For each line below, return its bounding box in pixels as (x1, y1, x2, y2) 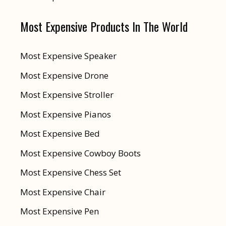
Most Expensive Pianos (20, 108, 111, 120)
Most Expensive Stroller (20, 89, 114, 101)
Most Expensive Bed (20, 128, 100, 140)
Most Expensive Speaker (20, 50, 117, 62)
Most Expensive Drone (20, 69, 108, 81)
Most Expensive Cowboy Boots (20, 147, 141, 159)
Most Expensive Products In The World (20, 17, 188, 36)
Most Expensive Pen (20, 205, 99, 217)
